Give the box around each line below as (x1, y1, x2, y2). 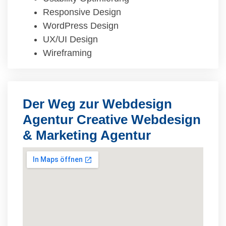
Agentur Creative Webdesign (23, 112, 201, 127)
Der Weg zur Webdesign (23, 96, 172, 111)
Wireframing (43, 48, 92, 58)
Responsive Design (43, 7, 121, 17)
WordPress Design (43, 21, 119, 31)
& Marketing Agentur (23, 128, 151, 143)
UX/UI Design (43, 34, 98, 44)
